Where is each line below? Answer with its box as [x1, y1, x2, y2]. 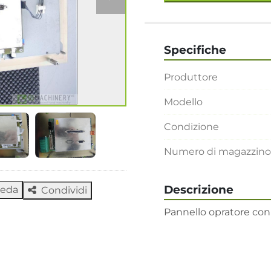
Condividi [41, 184, 87, 196]
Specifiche [164, 42, 226, 57]
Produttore [164, 71, 218, 83]
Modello [164, 96, 203, 108]
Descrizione [164, 182, 233, 197]
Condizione [164, 120, 219, 132]
